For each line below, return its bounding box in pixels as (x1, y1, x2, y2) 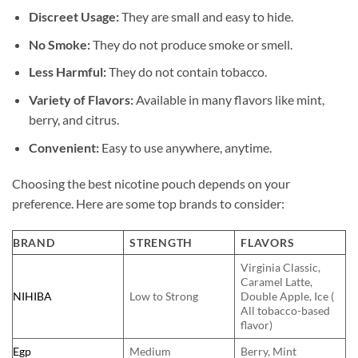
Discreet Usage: (28, 9, 119, 25)
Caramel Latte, (241, 275, 313, 289)
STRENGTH (129, 236, 193, 250)
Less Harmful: (28, 64, 106, 80)
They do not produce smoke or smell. (89, 36, 292, 52)
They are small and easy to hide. (118, 9, 293, 25)
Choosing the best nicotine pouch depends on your (12, 176, 290, 192)
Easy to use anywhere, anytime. (98, 139, 272, 155)
